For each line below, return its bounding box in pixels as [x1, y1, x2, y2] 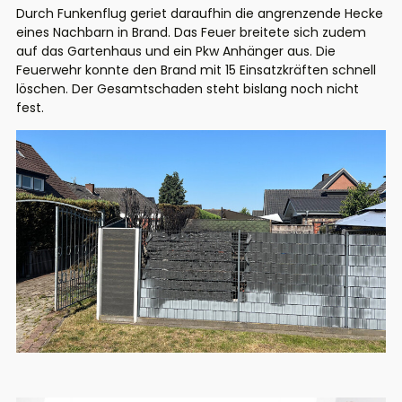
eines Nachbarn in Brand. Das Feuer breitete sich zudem [16, 23, 366, 42]
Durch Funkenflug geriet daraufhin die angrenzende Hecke [16, 4, 383, 23]
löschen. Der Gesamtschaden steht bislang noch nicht [16, 80, 359, 99]
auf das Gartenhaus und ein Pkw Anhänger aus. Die [16, 42, 336, 61]
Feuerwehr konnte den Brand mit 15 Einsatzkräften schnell [16, 61, 376, 80]
